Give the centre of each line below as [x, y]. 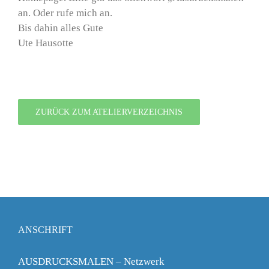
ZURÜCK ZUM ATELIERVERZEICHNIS [109, 112]
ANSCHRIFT [45, 230]
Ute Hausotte [46, 43]
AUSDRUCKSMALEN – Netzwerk [91, 262]
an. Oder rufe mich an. [65, 13]
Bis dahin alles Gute [61, 28]
